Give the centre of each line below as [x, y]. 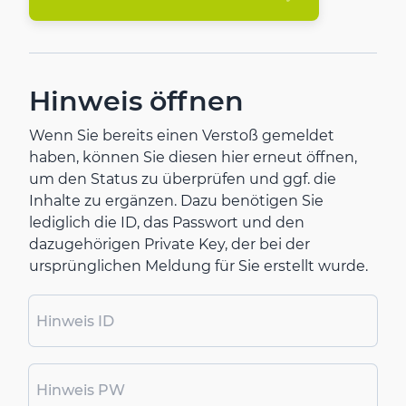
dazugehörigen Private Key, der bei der [169, 245]
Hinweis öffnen [136, 101]
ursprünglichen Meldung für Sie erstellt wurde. [198, 266]
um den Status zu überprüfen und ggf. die [183, 179]
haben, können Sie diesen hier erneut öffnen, [193, 158]
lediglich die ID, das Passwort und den [167, 223]
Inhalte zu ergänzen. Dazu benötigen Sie [176, 201]
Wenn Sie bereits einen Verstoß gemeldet [182, 136]
